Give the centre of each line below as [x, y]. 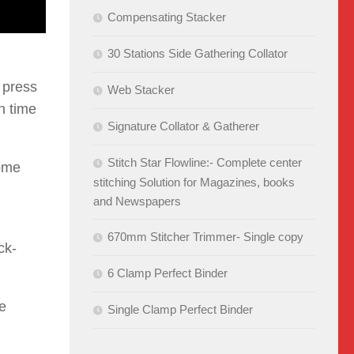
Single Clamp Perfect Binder [180, 309]
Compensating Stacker [167, 17]
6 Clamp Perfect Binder [168, 273]
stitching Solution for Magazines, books [194, 182]
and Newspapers [137, 201]
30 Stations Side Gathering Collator [198, 53]
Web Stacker [141, 89]
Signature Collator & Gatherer [183, 126]
